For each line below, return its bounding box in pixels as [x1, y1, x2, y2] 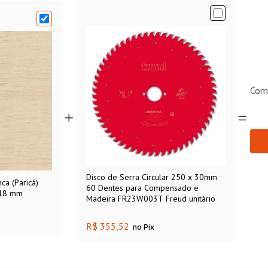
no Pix [132, 223, 154, 232]
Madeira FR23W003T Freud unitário [86, 193, 215, 205]
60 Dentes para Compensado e [86, 182, 199, 194]
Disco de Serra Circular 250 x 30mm [86, 172, 217, 183]
